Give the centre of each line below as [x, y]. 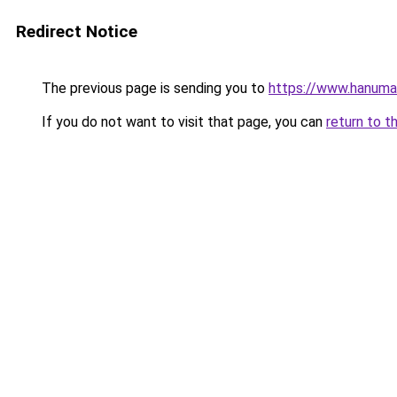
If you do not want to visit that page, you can [182, 122]
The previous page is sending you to [153, 88]
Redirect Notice [77, 31]
